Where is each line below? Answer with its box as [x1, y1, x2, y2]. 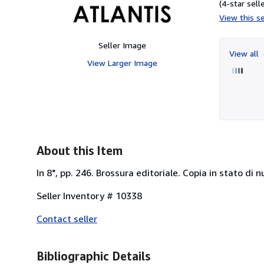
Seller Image [98, 39, 146, 50]
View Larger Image [87, 57, 157, 68]
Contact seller [37, 212, 97, 225]
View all [229, 48, 261, 58]
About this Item [37, 143, 123, 157]
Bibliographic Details [37, 249, 150, 263]
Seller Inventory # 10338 [37, 189, 142, 202]
